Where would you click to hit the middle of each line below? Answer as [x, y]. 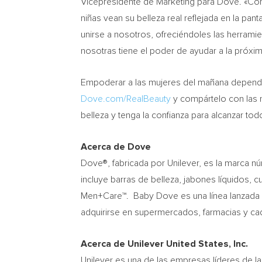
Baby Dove [156, 196]
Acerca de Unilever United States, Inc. [164, 244]
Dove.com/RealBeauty [126, 99]
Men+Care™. [107, 196]
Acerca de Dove [118, 147]
